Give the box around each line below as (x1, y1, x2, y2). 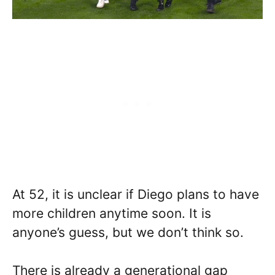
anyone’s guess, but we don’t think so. (12, 224, 244, 240)
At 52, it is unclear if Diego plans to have (12, 186, 259, 202)
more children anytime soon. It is (12, 205, 211, 221)
